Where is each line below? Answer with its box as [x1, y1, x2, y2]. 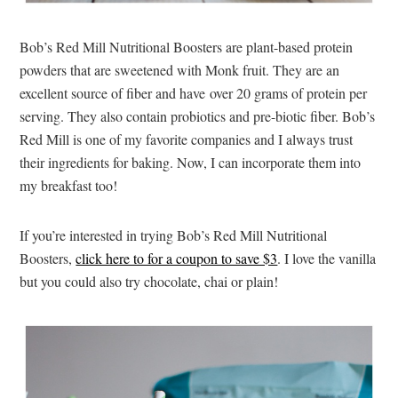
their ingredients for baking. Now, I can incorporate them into [20, 153, 362, 172]
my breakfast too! [20, 176, 118, 195]
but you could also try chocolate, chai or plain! [20, 272, 279, 291]
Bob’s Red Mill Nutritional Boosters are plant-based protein [20, 37, 354, 57]
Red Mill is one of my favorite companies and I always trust [20, 130, 354, 149]
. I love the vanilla [277, 249, 377, 268]
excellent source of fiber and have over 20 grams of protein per [20, 84, 368, 103]
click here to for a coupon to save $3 [76, 249, 278, 268]
